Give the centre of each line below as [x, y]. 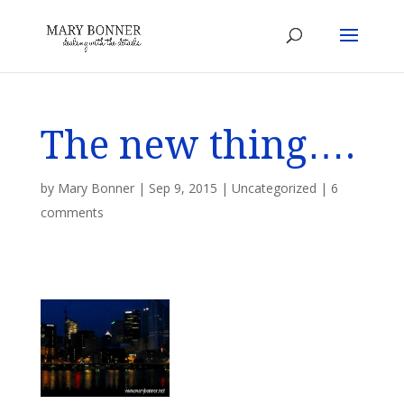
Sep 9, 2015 [183, 188]
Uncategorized [274, 188]
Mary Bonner [96, 188]
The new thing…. [197, 145]
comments [72, 212]
